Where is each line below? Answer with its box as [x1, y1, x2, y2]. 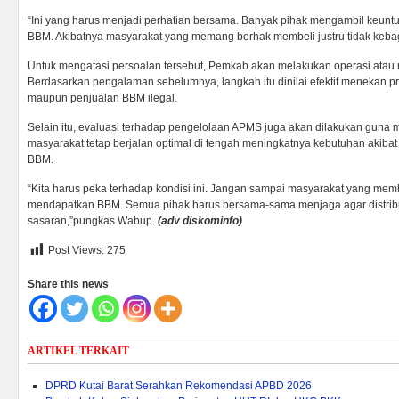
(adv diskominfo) [158, 215, 242, 227]
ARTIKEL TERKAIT [28, 345, 129, 357]
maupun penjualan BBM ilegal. [28, 92, 177, 104]
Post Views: [48, 244, 104, 257]
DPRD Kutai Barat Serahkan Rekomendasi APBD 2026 [45, 379, 312, 392]
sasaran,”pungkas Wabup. [28, 215, 158, 227]
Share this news [28, 278, 109, 290]
